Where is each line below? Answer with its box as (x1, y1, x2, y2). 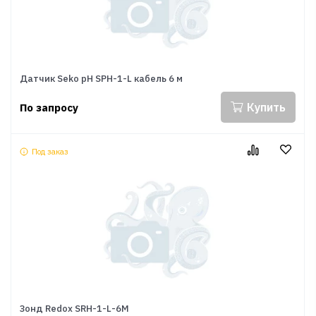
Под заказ (32, 147, 68, 157)
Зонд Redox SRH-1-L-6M (20, 303, 129, 315)
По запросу (20, 100, 78, 114)
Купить (247, 100, 286, 114)
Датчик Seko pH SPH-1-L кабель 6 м (20, 73, 183, 85)
